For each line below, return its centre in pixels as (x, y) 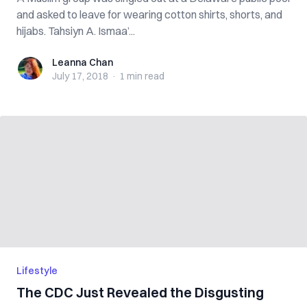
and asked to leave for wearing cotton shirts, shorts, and (149, 14)
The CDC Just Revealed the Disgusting (140, 292)
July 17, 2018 (80, 76)
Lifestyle (37, 271)
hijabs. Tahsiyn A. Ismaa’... (76, 31)
